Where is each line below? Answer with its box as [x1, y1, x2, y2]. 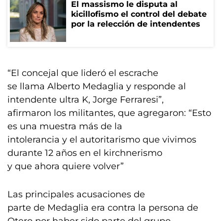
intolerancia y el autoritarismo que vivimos [7, 134, 196, 145]
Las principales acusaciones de [7, 189, 145, 200]
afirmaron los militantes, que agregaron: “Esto [7, 108, 211, 118]
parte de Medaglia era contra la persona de [7, 202, 198, 213]
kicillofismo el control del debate [71, 9, 207, 19]
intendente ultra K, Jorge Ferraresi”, [7, 94, 164, 105]
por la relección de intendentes [71, 19, 200, 29]
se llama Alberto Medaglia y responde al [7, 81, 186, 92]
